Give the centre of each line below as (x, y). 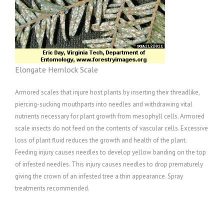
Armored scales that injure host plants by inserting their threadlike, (107, 92)
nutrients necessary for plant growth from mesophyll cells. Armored (110, 116)
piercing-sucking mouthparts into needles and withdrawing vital (104, 104)
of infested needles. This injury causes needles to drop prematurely (109, 164)
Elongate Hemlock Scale (56, 69)
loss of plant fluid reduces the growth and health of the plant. (101, 140)
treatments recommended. (52, 188)
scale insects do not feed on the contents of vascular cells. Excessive (111, 128)
